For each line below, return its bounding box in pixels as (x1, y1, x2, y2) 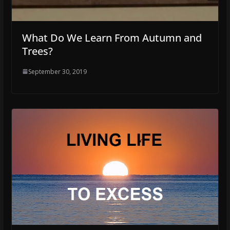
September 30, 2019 (28, 67, 87, 76)
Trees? (22, 44, 53, 58)
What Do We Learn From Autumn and (22, 30, 202, 45)
